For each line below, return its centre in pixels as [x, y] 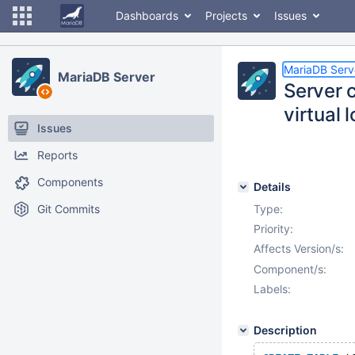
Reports [57, 155]
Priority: [273, 229]
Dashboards [147, 15]
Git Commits [69, 209]
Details [272, 187]
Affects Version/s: [299, 248]
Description [285, 330]
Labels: [272, 289]
